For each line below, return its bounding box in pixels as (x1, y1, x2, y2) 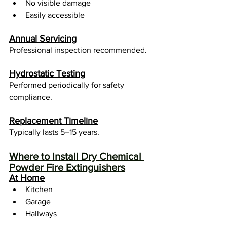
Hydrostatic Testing (9, 68, 85, 79)
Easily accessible (25, 11, 85, 20)
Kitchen (25, 185, 53, 194)
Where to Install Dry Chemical (9, 150, 144, 162)
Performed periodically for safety (9, 81, 126, 90)
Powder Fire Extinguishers (9, 162, 125, 173)
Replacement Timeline (9, 116, 98, 126)
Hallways (25, 209, 57, 218)
